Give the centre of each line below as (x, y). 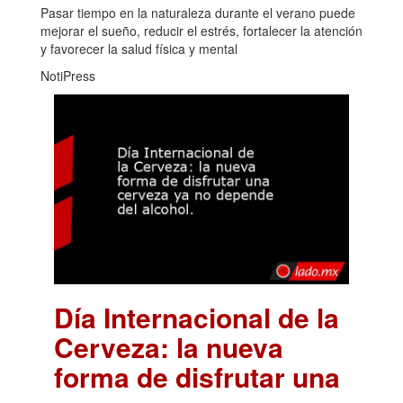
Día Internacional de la (197, 317)
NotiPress (68, 76)
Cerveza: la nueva (169, 346)
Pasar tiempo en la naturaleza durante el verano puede (198, 13)
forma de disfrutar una (197, 376)
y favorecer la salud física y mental (139, 49)
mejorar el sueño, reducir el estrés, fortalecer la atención (201, 31)
